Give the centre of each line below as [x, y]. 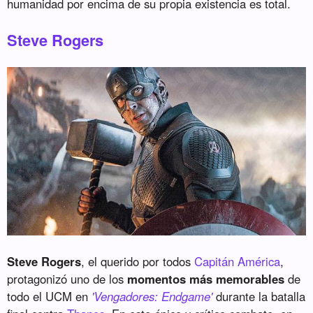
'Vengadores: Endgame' [152, 297]
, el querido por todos [138, 262]
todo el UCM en [50, 297]
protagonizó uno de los [67, 279]
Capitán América [238, 262]
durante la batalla [259, 297]
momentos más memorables [206, 279]
